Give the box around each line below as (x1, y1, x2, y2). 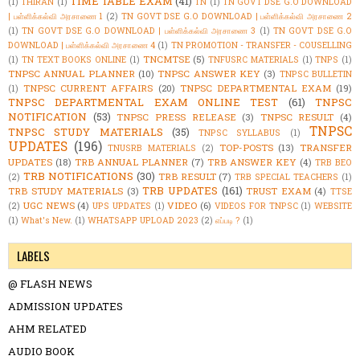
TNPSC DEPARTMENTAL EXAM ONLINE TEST (8, 94, 279, 109)
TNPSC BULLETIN (279, 67, 353, 80)
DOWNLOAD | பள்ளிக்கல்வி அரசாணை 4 (8, 39, 156, 51)
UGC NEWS (22, 198, 75, 211)
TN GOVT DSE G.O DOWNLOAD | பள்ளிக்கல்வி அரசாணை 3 (22, 24, 256, 36)
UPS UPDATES (92, 199, 151, 211)
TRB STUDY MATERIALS (8, 184, 124, 197)
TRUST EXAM (246, 184, 311, 197)
